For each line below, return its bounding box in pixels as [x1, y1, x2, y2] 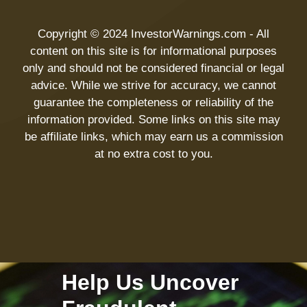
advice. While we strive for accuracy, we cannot [31, 79, 276, 93]
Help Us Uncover [61, 269, 238, 295]
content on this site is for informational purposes [30, 45, 277, 58]
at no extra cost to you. [94, 147, 213, 161]
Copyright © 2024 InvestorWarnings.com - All [38, 27, 269, 41]
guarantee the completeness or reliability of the [34, 96, 273, 110]
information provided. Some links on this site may [27, 113, 280, 127]
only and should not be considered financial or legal [23, 62, 284, 75]
